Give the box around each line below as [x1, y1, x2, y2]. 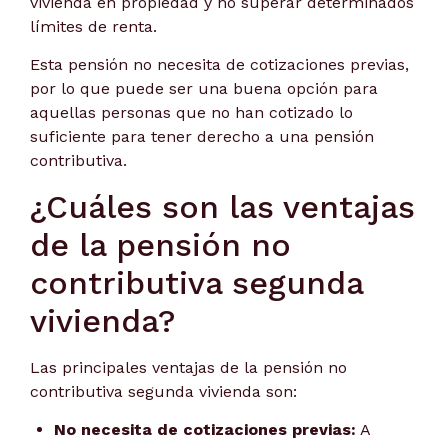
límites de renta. [30, 17, 162, 37]
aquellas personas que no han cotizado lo [30, 103, 353, 123]
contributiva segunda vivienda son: [30, 381, 297, 401]
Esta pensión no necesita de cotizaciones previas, [30, 55, 409, 75]
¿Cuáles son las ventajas [30, 187, 415, 226]
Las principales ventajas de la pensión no [30, 357, 347, 377]
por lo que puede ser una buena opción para [30, 79, 378, 99]
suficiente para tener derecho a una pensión [30, 127, 374, 147]
